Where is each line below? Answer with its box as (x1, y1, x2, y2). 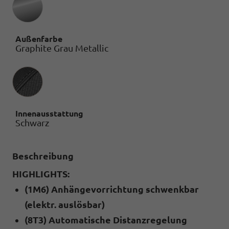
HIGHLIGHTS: (12, 168, 70, 179)
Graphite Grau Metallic (15, 42, 108, 53)
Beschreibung (12, 150, 74, 161)
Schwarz (15, 117, 49, 128)
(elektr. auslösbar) (25, 199, 105, 210)
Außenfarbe (15, 34, 62, 43)
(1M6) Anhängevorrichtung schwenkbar (25, 184, 199, 194)
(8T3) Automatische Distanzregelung (25, 214, 187, 225)
